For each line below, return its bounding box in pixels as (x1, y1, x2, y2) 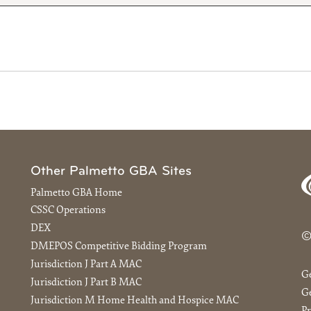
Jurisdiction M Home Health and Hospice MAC (31, 295, 239, 306)
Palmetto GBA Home (31, 187, 122, 199)
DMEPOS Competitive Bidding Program (31, 242, 207, 253)
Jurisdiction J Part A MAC (31, 259, 142, 270)
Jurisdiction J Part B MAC (31, 277, 142, 288)
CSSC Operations (31, 205, 106, 217)
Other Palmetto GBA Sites (31, 165, 192, 178)
